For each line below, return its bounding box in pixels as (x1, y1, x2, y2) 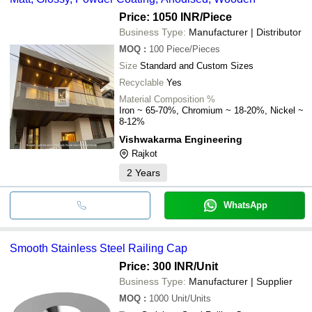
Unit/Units (171, 292, 211, 304)
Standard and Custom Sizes (140, 60, 253, 71)
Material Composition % (119, 93, 215, 104)
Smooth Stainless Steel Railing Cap (10, 242, 187, 254)
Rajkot (132, 148, 157, 159)
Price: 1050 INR (119, 10, 200, 23)
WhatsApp (223, 199, 267, 210)
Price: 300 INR (119, 260, 194, 272)
